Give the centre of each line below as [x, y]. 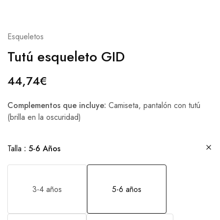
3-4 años [47, 189]
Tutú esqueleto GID [66, 57]
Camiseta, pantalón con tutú [153, 106]
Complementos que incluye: [57, 106]
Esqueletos [26, 37]
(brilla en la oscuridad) [44, 117]
